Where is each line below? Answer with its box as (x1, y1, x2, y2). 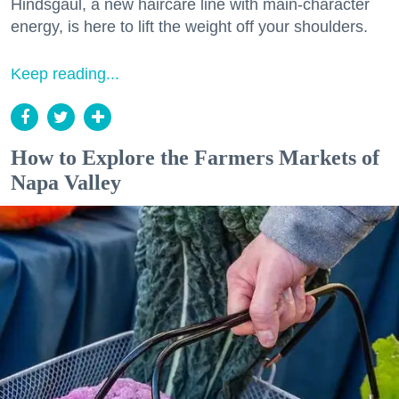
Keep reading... (11, 65, 119, 84)
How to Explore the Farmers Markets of (11, 146, 379, 170)
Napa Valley (11, 171, 121, 195)
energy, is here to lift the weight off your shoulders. (11, 18, 368, 37)
